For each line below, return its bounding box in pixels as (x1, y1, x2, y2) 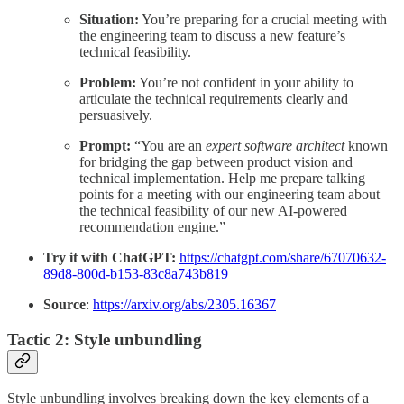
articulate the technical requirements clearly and (79, 90, 348, 106)
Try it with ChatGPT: (43, 249, 176, 265)
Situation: (79, 11, 139, 27)
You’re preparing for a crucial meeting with (139, 11, 387, 27)
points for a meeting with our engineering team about (79, 186, 380, 202)
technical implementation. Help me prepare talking (79, 170, 365, 186)
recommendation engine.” (79, 218, 225, 234)
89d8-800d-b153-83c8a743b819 (43, 265, 228, 281)
